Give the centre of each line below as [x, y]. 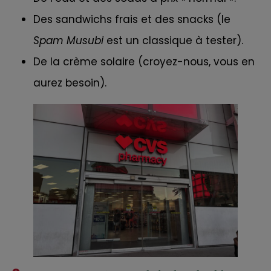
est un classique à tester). [173, 40]
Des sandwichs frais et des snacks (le [132, 19]
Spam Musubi [68, 40]
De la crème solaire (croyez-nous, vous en [144, 61]
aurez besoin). [70, 83]
